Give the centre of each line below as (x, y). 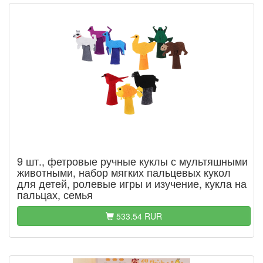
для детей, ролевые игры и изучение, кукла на (132, 183)
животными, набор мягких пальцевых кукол (124, 172)
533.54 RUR (138, 216)
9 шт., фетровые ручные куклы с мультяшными (132, 161)
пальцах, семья (55, 194)
